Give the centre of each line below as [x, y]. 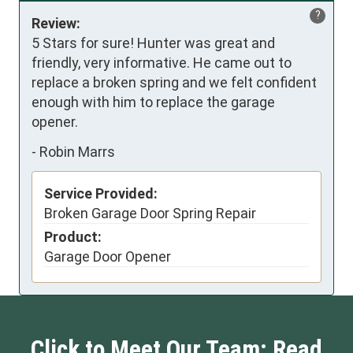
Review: [56, 24]
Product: [73, 237]
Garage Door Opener [108, 257]
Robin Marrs [77, 151]
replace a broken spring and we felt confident [174, 83]
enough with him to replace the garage [153, 102]
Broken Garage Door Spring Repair [150, 214]
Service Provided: [101, 194]
